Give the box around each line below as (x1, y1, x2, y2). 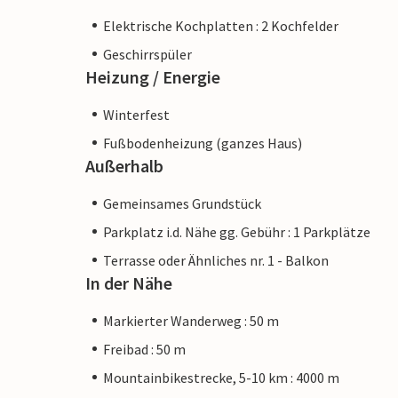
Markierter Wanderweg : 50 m (103, 311, 279, 330)
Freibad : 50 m (103, 339, 186, 358)
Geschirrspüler (103, 44, 192, 63)
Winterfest (103, 105, 170, 123)
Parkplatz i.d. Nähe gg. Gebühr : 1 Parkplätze (103, 222, 370, 241)
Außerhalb (85, 154, 163, 177)
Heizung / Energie (85, 65, 220, 88)
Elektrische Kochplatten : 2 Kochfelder (103, 16, 338, 35)
